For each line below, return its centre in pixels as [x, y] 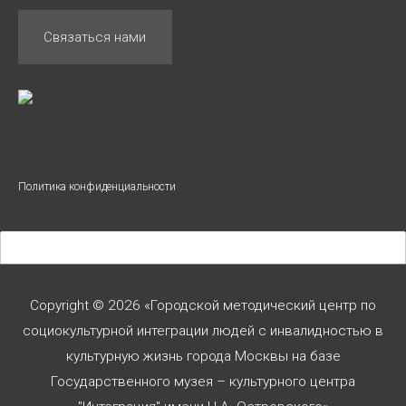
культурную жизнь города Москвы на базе [203, 356]
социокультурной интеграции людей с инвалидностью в [203, 330]
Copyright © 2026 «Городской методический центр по [203, 305]
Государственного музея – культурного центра [203, 381]
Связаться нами [95, 37]
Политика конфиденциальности [97, 186]
